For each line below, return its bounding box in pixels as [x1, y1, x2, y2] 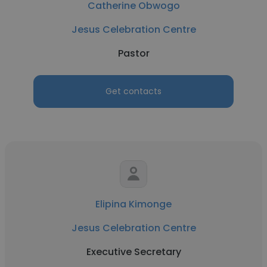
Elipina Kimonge [95, 197, 172, 211]
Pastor [117, 46, 150, 60]
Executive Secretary [86, 245, 181, 259]
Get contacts [105, 85, 162, 97]
